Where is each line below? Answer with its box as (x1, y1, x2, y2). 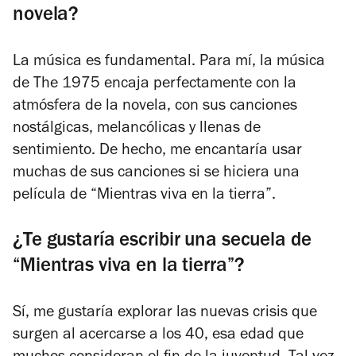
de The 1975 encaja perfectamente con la (13, 76, 296, 93)
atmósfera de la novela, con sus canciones (13, 99, 297, 115)
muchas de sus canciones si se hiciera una (13, 165, 300, 182)
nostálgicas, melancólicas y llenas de (13, 121, 261, 137)
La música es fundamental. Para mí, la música (13, 54, 325, 71)
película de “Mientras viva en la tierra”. (13, 188, 276, 204)
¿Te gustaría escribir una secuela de (13, 231, 311, 252)
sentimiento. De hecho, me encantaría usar (13, 143, 302, 160)
